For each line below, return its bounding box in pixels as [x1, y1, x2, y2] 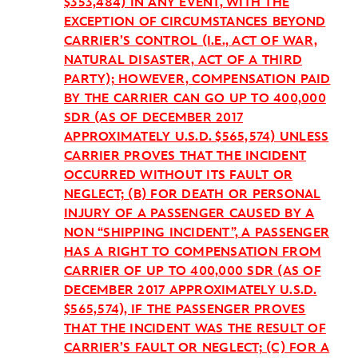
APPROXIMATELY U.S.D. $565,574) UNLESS [64, 129, 329, 145]
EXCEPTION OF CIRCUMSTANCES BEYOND [64, 14, 326, 30]
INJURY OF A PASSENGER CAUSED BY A [64, 206, 315, 221]
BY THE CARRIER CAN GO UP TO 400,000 [64, 91, 326, 106]
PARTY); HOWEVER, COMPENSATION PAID [64, 72, 331, 87]
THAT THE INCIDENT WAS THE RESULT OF [64, 321, 326, 336]
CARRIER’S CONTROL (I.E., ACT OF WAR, [64, 34, 317, 49]
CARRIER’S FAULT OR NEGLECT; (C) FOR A [64, 340, 330, 356]
